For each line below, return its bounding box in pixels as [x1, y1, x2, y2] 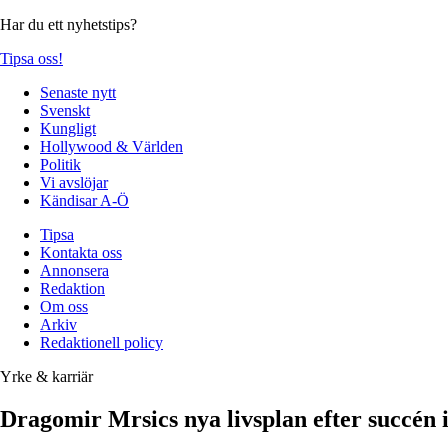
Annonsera [40, 261, 109, 279]
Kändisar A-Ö [40, 191, 129, 209]
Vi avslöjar [40, 173, 108, 191]
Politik [40, 155, 81, 173]
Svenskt [40, 101, 90, 119]
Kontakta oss [40, 243, 122, 261]
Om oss [40, 297, 88, 315]
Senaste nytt [40, 83, 116, 101]
